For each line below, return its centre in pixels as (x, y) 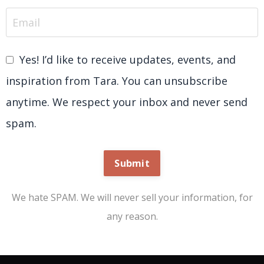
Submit (132, 164)
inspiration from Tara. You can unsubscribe (117, 81)
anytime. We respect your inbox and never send (127, 102)
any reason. (132, 217)
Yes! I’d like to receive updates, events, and (128, 60)
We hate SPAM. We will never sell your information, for (132, 198)
